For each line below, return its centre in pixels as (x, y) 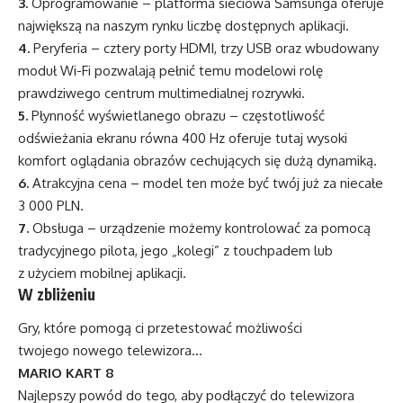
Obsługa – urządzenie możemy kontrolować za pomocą (200, 228)
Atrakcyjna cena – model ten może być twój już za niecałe (206, 183)
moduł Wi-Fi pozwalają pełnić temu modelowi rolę (170, 70)
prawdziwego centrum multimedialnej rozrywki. (161, 93)
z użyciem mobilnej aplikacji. (102, 273)
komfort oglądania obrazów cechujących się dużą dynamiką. (197, 160)
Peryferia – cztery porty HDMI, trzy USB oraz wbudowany (204, 48)
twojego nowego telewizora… (110, 351)
